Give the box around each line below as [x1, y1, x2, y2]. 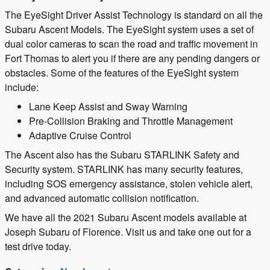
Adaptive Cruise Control [29, 128, 131, 142]
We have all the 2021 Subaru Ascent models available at [5, 210, 246, 224]
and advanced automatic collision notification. [5, 190, 199, 205]
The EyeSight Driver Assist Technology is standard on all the [5, 7, 263, 22]
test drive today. [5, 239, 71, 253]
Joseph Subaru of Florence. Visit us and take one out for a [5, 224, 251, 239]
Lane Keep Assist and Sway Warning [29, 99, 187, 113]
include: [5, 80, 39, 94]
